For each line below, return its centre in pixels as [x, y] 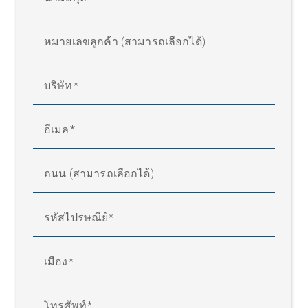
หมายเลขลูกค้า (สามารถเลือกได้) [125, 41]
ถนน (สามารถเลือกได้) [99, 173]
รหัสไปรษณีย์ [76, 217]
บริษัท [58, 85]
